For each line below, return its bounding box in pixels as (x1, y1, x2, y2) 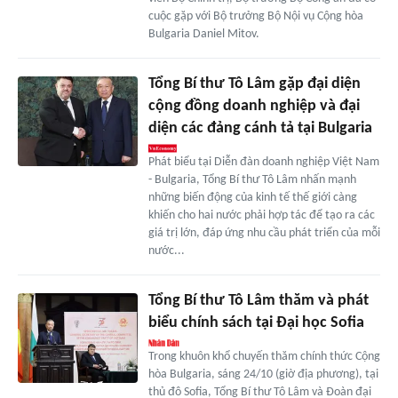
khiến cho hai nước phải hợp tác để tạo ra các (147, 209, 375, 223)
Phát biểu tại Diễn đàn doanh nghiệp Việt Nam (147, 155, 379, 170)
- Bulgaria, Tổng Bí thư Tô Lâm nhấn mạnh (147, 173, 356, 187)
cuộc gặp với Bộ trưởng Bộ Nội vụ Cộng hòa (147, 10, 363, 24)
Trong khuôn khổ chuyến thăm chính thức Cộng (147, 350, 380, 364)
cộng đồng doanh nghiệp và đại (147, 98, 360, 115)
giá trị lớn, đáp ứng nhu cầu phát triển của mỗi (147, 227, 380, 241)
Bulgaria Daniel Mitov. (147, 28, 259, 42)
